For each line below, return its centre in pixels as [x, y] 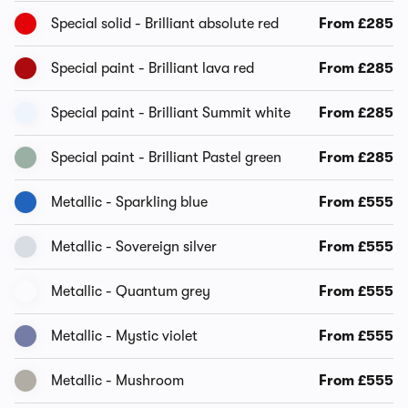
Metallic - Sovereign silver [134, 247]
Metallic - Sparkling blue [129, 202]
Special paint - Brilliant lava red [153, 68]
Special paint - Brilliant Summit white [171, 113]
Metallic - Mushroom [117, 381]
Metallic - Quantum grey [131, 291]
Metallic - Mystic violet [124, 336]
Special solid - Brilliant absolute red [165, 24]
